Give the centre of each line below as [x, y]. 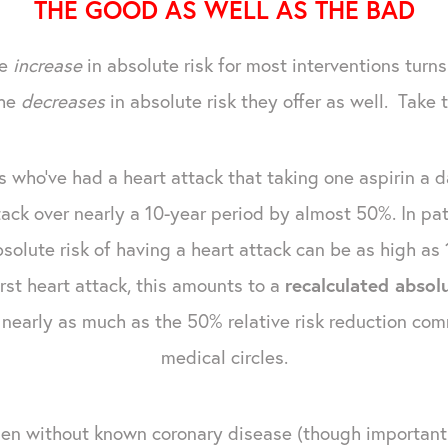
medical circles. [224, 356]
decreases [65, 100]
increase [50, 64]
